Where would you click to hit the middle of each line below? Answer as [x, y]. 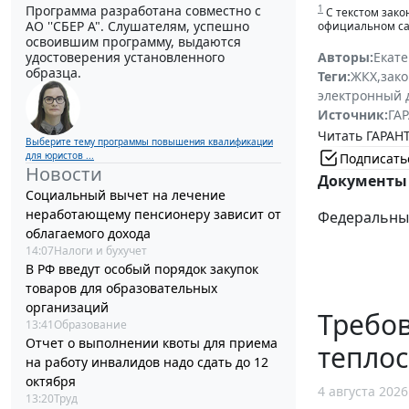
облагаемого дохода [88, 234]
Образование [90, 325]
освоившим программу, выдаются [133, 42]
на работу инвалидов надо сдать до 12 [147, 362]
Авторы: [346, 58]
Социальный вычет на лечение [126, 195]
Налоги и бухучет [100, 251]
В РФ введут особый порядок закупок [142, 269]
